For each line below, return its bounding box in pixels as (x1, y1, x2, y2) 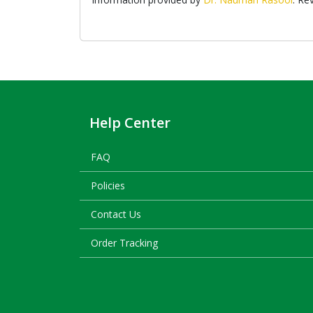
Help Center (89, 113, 170, 132)
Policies (91, 179, 125, 192)
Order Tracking (91, 236, 158, 249)
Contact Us (91, 208, 141, 221)
